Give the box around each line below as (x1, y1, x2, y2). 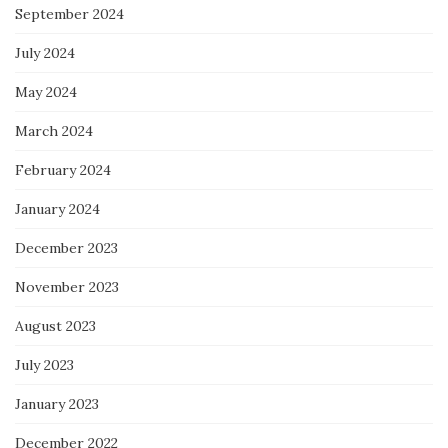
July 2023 (15, 355, 74, 374)
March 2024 (15, 121, 93, 140)
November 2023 (15, 277, 119, 296)
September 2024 (15, 4, 124, 23)
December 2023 (15, 238, 118, 257)
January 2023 (15, 394, 99, 413)
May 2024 (15, 82, 77, 101)
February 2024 (15, 160, 111, 179)
